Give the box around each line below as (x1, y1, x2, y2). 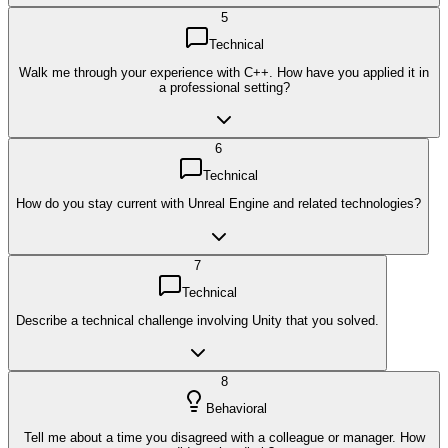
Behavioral (205, 401, 267, 417)
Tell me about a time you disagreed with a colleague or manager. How (23, 429, 425, 445)
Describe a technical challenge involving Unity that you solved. (16, 313, 379, 329)
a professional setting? (158, 79, 290, 95)
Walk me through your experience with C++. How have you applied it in (19, 64, 429, 80)
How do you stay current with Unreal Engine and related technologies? (16, 196, 421, 212)
